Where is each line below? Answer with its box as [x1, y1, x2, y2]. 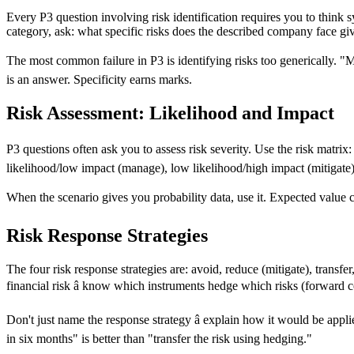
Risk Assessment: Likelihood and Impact [6, 103, 334, 124]
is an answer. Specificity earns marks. [6, 73, 192, 87]
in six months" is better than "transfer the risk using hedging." [6, 332, 312, 346]
